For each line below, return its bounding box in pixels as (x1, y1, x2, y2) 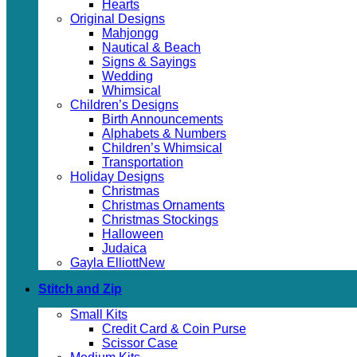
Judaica (102, 241, 147, 255)
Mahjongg (102, 26, 159, 40)
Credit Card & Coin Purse (102, 322, 246, 335)
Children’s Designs (70, 98, 178, 112)
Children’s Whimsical (102, 141, 222, 155)
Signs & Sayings (102, 55, 196, 69)
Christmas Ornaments (102, 198, 225, 212)
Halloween (102, 227, 163, 241)
